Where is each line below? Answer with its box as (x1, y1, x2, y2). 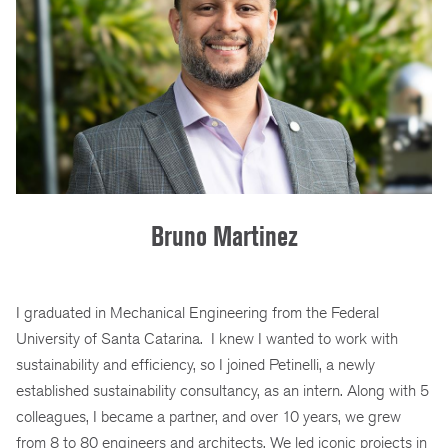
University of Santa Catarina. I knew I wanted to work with (16, 329, 398, 349)
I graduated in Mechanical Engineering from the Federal (16, 303, 379, 323)
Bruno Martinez (150, 220, 298, 254)
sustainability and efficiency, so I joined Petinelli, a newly (16, 355, 375, 375)
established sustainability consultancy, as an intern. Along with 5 (16, 381, 429, 401)
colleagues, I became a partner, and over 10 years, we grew (16, 407, 401, 427)
